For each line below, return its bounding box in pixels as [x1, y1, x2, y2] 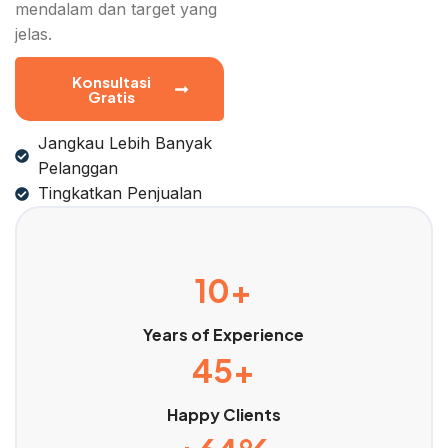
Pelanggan [37, 158, 118, 179]
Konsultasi [72, 72, 152, 92]
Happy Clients [166, 404, 281, 426]
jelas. [15, 24, 52, 45]
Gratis [88, 87, 136, 107]
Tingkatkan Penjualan [37, 183, 202, 204]
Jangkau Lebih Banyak [37, 133, 212, 154]
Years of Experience [143, 324, 305, 346]
